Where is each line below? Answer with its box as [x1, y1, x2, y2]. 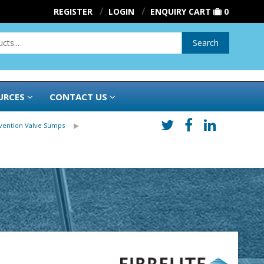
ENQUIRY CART [150, 6, 211, 17]
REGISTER [54, 6, 93, 17]
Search [193, 37, 219, 48]
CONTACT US [49, 90, 107, 103]
